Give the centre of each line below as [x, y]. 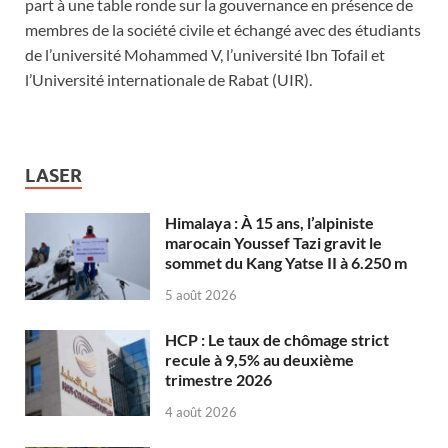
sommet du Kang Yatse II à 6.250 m [286, 263]
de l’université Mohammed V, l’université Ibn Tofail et [205, 55]
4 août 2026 [201, 412]
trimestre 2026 [218, 380]
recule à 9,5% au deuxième [259, 360]
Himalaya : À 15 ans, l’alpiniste [269, 223]
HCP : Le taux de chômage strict [277, 340]
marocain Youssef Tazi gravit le [273, 243]
